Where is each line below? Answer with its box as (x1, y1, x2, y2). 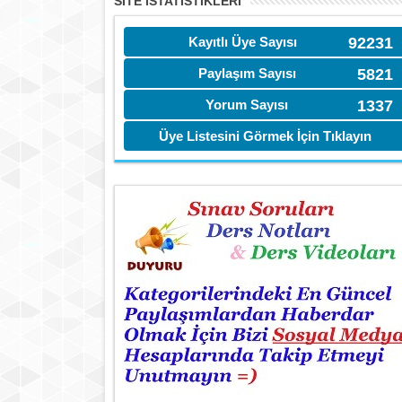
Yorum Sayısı (205, 97, 288, 112)
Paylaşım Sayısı (197, 66, 296, 81)
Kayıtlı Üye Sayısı (188, 34, 297, 49)
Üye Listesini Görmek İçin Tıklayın (158, 128, 371, 144)
